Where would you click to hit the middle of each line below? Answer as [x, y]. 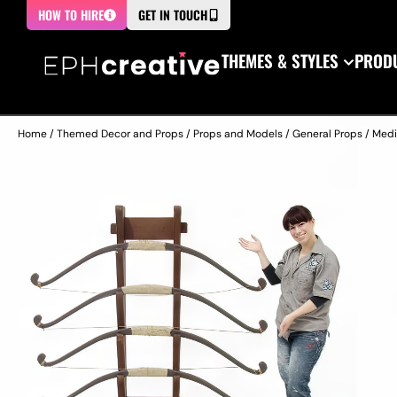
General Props [327, 134]
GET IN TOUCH [173, 15]
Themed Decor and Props [120, 134]
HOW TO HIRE [71, 15]
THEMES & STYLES [280, 60]
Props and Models [238, 134]
